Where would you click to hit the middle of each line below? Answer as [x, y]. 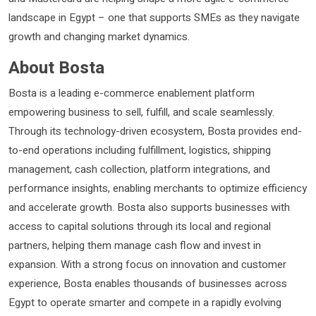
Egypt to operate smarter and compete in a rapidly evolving [145, 303]
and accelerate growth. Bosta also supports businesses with [149, 208]
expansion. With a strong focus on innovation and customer [147, 265]
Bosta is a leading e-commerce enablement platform [132, 93]
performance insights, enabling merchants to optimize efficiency [158, 189]
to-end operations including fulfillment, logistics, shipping [140, 151]
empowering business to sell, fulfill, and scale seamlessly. [141, 113]
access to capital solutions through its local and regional [140, 227]
